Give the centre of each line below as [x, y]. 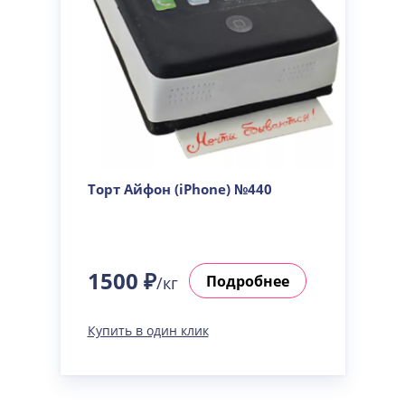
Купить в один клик [148, 330]
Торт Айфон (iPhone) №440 [179, 189]
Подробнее [247, 281]
